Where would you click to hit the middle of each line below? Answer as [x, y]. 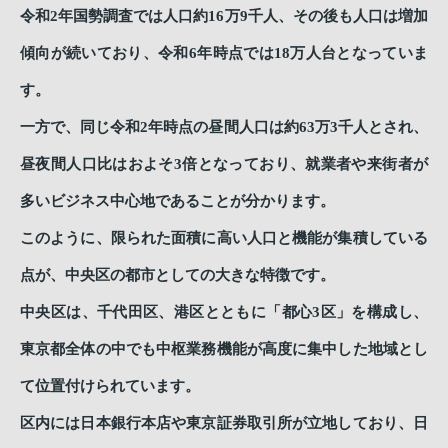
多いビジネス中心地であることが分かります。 [177, 201]
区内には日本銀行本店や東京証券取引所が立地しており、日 [224, 423]
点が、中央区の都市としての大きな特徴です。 [177, 275]
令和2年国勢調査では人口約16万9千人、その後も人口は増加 [224, 16]
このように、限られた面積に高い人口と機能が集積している [224, 238]
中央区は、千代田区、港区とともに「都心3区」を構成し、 [224, 312]
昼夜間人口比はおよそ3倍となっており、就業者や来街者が [224, 164]
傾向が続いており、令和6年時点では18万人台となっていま [224, 53]
